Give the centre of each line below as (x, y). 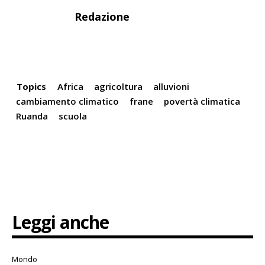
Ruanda (32, 116)
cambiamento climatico (67, 101)
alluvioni (171, 86)
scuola (73, 116)
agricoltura (118, 86)
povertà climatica (202, 101)
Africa (70, 86)
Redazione (102, 16)
